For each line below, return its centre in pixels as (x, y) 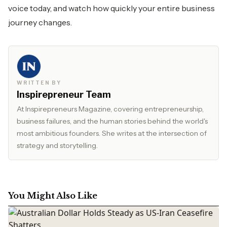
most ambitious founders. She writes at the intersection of (112, 133)
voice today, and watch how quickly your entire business (111, 8)
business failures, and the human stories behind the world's (112, 121)
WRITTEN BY (39, 83)
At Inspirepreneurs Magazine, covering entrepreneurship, (110, 109)
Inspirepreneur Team (64, 94)
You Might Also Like (53, 196)
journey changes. (40, 22)
